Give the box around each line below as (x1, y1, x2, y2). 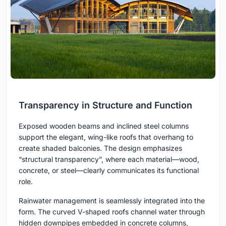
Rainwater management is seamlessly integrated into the (19, 196, 205, 205)
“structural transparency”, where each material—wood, (19, 155, 199, 164)
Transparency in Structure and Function (19, 100, 192, 111)
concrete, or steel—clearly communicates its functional (19, 166, 199, 175)
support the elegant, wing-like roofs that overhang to (19, 133, 193, 142)
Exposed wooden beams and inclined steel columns (19, 122, 189, 131)
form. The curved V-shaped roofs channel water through (19, 207, 205, 216)
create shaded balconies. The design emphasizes (19, 144, 182, 153)
